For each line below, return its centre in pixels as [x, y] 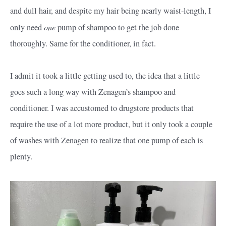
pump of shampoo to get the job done [117, 27]
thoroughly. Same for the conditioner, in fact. [83, 43]
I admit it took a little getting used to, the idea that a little [105, 75]
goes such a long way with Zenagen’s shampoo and [93, 92]
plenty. [21, 156]
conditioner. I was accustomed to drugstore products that [102, 108]
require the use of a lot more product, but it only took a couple [111, 124]
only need [27, 27]
